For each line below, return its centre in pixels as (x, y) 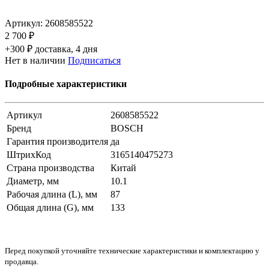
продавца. (22, 262)
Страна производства (50, 168)
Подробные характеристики (66, 84)
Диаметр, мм (33, 181)
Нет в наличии (35, 60)
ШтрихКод (29, 155)
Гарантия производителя (57, 142)
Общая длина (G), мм (50, 208)
